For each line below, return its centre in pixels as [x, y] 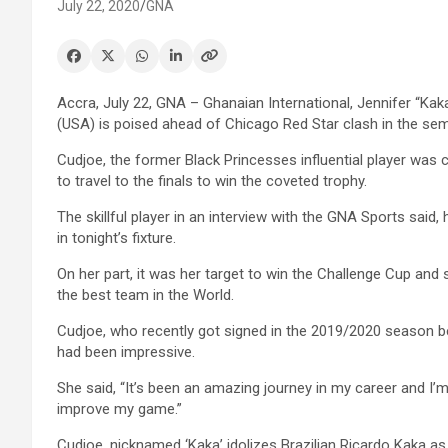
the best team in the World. [145, 295]
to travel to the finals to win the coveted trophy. [212, 181]
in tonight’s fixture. [116, 238]
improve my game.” [119, 409]
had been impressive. [126, 352]
